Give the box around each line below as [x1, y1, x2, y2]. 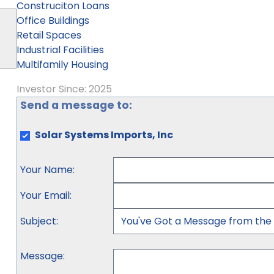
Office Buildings [16, 13, 89, 28]
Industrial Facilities [16, 43, 104, 57]
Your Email [20, 188, 70, 202]
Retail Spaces [16, 28, 81, 42]
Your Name [20, 163, 73, 177]
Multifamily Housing [16, 57, 108, 72]
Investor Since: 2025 [16, 82, 112, 96]
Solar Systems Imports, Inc [34, 128, 173, 142]
